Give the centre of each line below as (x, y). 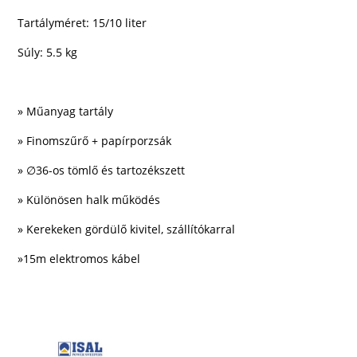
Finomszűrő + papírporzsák (99, 141)
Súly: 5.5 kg (48, 53)
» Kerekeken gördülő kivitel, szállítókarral (127, 229)
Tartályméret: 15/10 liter (82, 23)
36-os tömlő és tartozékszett (111, 171)
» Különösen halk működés (89, 200)
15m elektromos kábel (82, 259)
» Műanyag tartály (66, 112)
